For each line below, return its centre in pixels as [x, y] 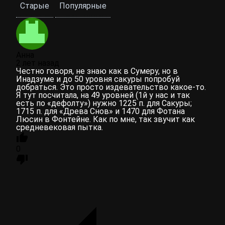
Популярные [83, 6]
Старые [35, 6]
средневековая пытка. [60, 127]
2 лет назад [38, 63]
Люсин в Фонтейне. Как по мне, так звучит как [105, 119]
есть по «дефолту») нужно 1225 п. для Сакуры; [104, 103]
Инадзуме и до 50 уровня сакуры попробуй [98, 79]
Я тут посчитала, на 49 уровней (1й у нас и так [103, 95]
